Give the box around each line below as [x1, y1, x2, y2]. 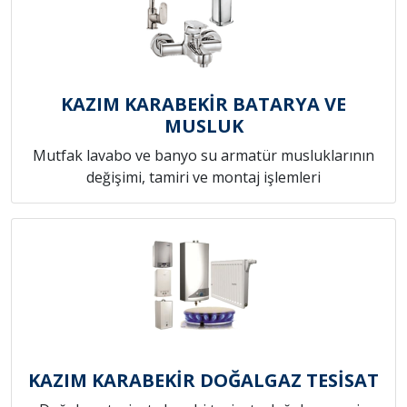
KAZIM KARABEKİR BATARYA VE [61, 92, 346, 117]
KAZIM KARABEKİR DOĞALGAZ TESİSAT [28, 368, 379, 393]
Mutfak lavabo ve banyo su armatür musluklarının [33, 145, 374, 166]
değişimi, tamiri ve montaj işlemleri [86, 167, 321, 188]
